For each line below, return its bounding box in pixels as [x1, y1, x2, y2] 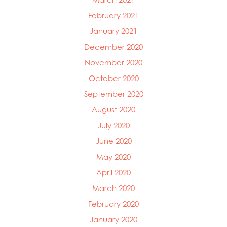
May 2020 [96, 152, 131, 162]
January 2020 [90, 215, 137, 225]
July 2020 [97, 121, 130, 131]
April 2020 [96, 168, 131, 178]
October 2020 [88, 73, 139, 84]
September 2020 [84, 89, 143, 99]
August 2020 [92, 105, 135, 115]
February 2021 [88, 11, 139, 21]
